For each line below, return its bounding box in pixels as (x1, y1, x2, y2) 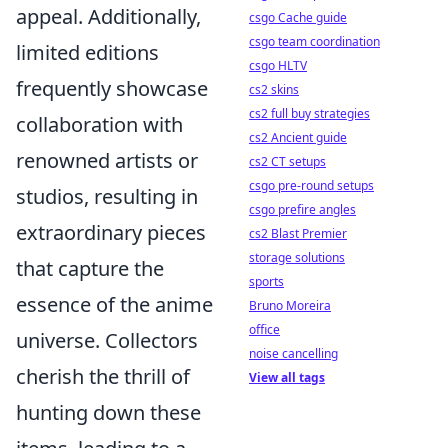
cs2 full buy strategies (249, 105, 370, 122)
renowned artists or (16, 146, 198, 174)
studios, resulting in (16, 182, 198, 210)
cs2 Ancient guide (249, 129, 347, 146)
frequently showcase (16, 74, 208, 102)
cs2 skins (249, 81, 299, 98)
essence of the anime (16, 290, 213, 318)
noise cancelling (249, 345, 338, 362)
